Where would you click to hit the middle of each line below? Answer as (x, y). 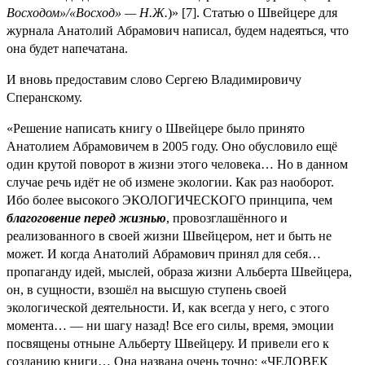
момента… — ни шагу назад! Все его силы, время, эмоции (170, 325)
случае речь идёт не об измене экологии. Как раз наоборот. (170, 182)
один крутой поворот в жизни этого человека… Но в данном (177, 164)
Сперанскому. (44, 97)
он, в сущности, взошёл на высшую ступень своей (147, 289)
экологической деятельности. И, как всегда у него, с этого (168, 307)
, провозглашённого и (227, 218)
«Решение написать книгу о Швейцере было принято (156, 128)
